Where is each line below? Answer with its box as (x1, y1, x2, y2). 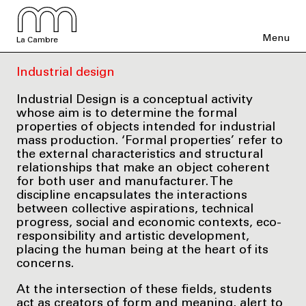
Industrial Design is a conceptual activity (16, 94, 253, 107)
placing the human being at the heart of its (16, 244, 268, 257)
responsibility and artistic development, (16, 230, 249, 243)
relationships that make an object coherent (16, 162, 270, 175)
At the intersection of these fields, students (16, 283, 272, 296)
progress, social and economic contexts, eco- (16, 217, 281, 229)
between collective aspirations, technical (16, 203, 253, 216)
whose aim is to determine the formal (16, 107, 237, 120)
